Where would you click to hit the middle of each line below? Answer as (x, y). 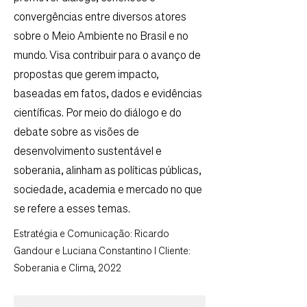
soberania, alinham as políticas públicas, (108, 171)
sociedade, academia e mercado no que (108, 191)
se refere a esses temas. (72, 210)
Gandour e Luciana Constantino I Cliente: (102, 251)
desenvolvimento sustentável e (88, 152)
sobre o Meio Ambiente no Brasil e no (101, 37)
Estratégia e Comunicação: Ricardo (91, 234)
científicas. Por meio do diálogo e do (98, 114)
